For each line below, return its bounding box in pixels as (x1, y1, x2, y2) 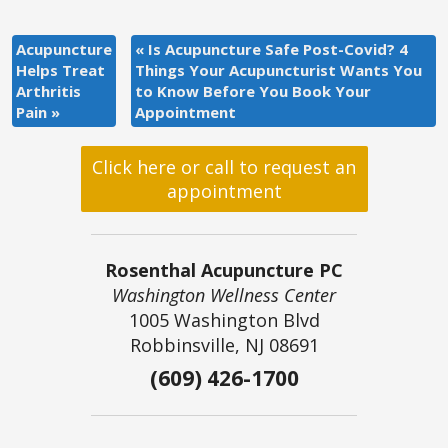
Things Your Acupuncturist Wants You (134, 59, 422, 80)
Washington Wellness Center (112, 282, 336, 307)
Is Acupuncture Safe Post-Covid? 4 (143, 38, 408, 59)
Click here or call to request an (92, 154, 356, 179)
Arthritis (15, 80, 81, 101)
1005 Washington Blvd (128, 307, 320, 332)
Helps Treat (15, 59, 105, 80)
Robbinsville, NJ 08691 (129, 332, 319, 357)
